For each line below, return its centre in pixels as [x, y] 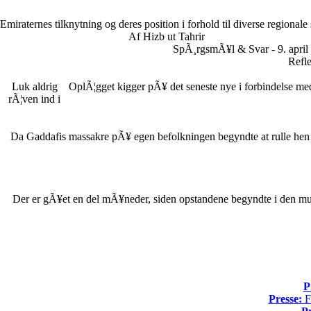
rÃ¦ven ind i [34, 99]
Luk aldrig [34, 86]
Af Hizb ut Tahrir [167, 36]
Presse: [285, 299]
